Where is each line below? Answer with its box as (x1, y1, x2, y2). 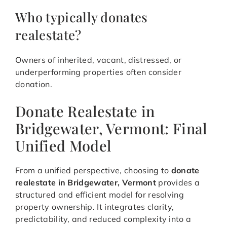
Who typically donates (15, 8, 148, 26)
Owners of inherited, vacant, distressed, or (15, 55, 182, 65)
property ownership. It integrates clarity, (15, 202, 174, 212)
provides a (156, 177, 200, 188)
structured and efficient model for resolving (15, 190, 184, 200)
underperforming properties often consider (15, 67, 182, 78)
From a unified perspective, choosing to (15, 165, 171, 176)
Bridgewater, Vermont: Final (15, 119, 207, 138)
